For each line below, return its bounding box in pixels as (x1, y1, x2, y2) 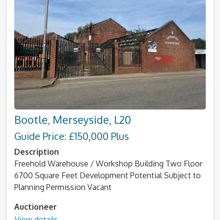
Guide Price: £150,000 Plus (14, 130, 129, 142)
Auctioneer (14, 202, 57, 212)
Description (14, 147, 59, 157)
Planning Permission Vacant (14, 182, 111, 192)
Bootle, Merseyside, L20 (14, 113, 131, 126)
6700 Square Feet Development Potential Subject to (14, 170, 201, 180)
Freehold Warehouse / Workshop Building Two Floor (14, 159, 202, 168)
